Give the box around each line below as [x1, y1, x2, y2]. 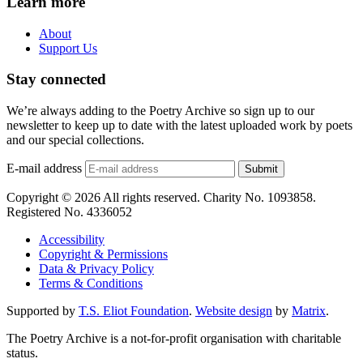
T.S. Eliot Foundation [79, 304, 189, 318]
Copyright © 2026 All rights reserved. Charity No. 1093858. [6, 190, 316, 205]
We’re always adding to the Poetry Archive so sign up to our [6, 104, 314, 118]
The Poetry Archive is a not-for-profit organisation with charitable [6, 331, 341, 346]
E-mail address [6, 161, 82, 176]
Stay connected [6, 70, 106, 88]
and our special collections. [6, 133, 144, 147]
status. [6, 346, 38, 361]
